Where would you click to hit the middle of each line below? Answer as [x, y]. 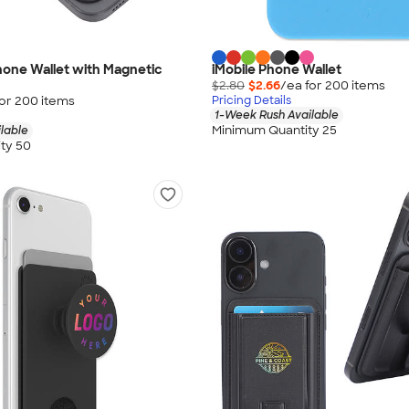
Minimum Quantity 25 [274, 130]
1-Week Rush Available [277, 115]
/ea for [303, 86]
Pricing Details [252, 101]
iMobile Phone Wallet [277, 70]
